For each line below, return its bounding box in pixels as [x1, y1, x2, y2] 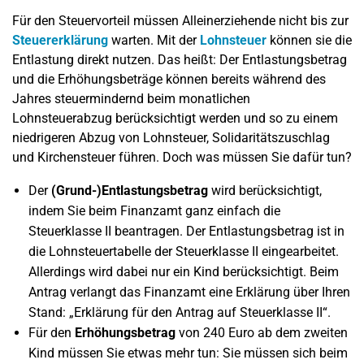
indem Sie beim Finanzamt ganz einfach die [28, 203, 280, 219]
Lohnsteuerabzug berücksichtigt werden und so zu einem [12, 110, 338, 126]
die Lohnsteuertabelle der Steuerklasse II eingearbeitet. [28, 244, 339, 259]
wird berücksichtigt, [208, 183, 322, 198]
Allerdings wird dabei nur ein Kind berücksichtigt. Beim [28, 264, 339, 279]
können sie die [266, 32, 352, 48]
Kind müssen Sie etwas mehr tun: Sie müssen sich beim [28, 345, 348, 361]
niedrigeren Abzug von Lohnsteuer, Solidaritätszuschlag [12, 130, 330, 145]
